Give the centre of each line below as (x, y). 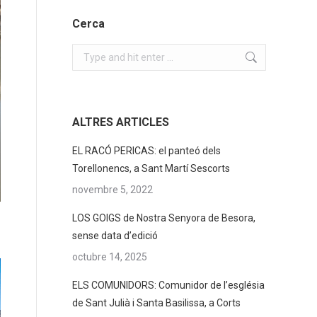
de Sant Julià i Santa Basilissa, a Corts (156, 303)
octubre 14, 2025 (110, 257)
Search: (88, 52)
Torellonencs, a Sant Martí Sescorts (151, 168)
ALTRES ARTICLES (121, 122)
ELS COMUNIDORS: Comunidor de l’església (168, 285)
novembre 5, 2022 (113, 190)
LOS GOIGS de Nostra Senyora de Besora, (164, 218)
